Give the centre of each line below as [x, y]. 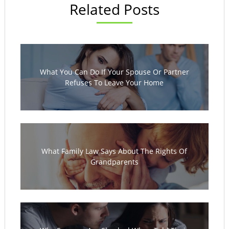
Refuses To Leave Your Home [114, 83]
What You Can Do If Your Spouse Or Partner [114, 72]
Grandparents [114, 162]
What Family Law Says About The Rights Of [114, 151]
